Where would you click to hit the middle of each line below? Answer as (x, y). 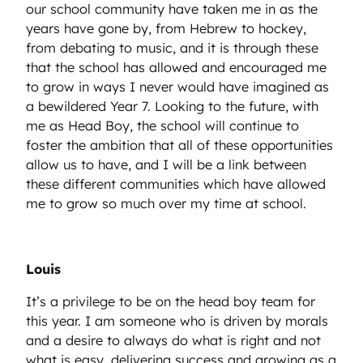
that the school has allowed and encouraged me (176, 68)
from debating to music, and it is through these (172, 48)
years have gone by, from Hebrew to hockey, (166, 29)
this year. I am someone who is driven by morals (177, 321)
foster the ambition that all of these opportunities (179, 145)
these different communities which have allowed (176, 184)
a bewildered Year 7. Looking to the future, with (172, 107)
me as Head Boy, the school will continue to (162, 126)
